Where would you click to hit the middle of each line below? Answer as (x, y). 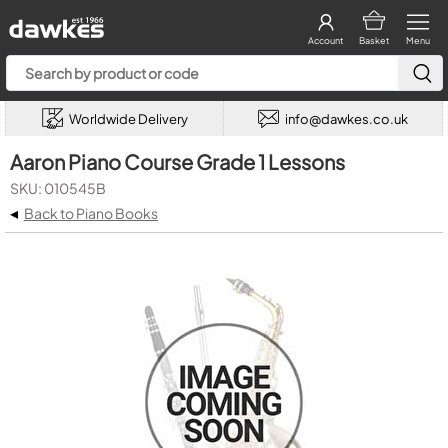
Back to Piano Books (91, 213)
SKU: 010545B (58, 188)
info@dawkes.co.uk (346, 118)
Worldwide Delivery (128, 118)
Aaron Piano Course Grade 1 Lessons (177, 161)
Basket (373, 40)
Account (325, 40)
